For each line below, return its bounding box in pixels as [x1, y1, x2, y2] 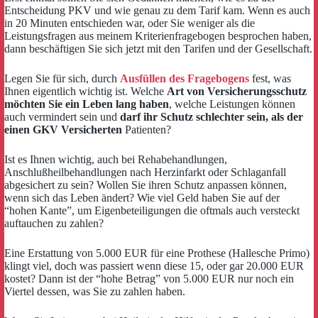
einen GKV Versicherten [4, 124, 122, 136]
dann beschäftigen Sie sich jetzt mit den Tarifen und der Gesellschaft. [4, 43, 312, 55]
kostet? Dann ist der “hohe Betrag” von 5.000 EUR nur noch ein [4, 273, 294, 285]
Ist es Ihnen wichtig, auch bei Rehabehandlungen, [4, 153, 227, 165]
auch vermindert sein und [4, 111, 120, 123]
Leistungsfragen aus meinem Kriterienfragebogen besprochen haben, [4, 30, 312, 42]
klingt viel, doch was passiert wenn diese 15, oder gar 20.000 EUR [4, 260, 304, 272]
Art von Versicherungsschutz [167, 85, 307, 97]
